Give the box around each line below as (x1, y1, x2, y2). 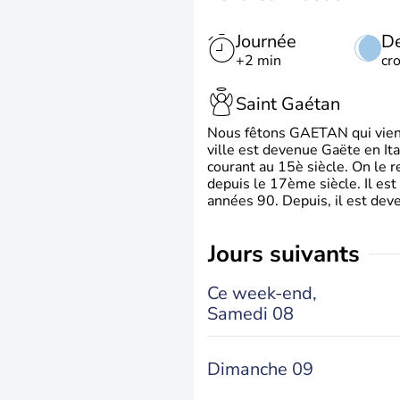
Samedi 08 (207, 301, 294, 326)
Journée (236, 29, 296, 54)
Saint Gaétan (236, 91, 340, 116)
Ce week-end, (207, 280, 317, 305)
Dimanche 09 (207, 357, 313, 381)
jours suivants (216, 238, 360, 270)
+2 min (236, 51, 281, 71)
